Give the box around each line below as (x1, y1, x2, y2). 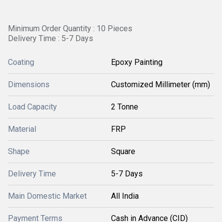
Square (111, 147, 135, 156)
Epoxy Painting (111, 57, 163, 67)
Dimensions (8, 80, 50, 89)
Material (8, 124, 36, 134)
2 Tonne (111, 102, 138, 111)
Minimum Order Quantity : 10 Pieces (8, 24, 132, 33)
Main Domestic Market (8, 191, 87, 201)
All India (111, 191, 139, 201)
